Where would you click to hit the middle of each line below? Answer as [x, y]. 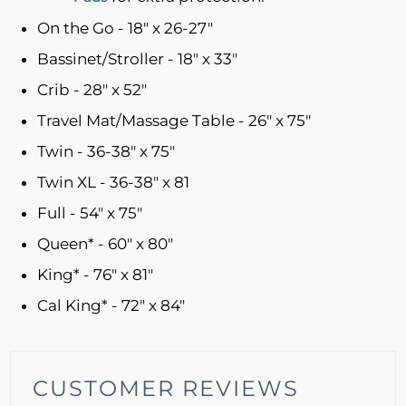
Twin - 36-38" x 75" [106, 152]
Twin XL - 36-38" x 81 [114, 183]
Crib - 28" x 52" [92, 90]
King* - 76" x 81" [96, 275]
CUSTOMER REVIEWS [166, 389]
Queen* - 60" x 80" [106, 244]
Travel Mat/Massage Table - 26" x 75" [174, 121]
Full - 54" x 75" [90, 213]
